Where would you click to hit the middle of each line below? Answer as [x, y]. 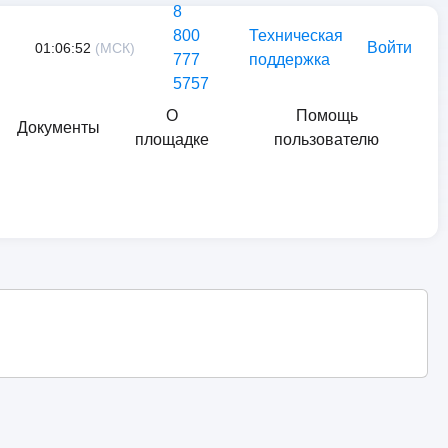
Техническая [296, 35]
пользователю [327, 139]
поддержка [289, 59]
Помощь [326, 115]
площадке [171, 139]
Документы [59, 127]
